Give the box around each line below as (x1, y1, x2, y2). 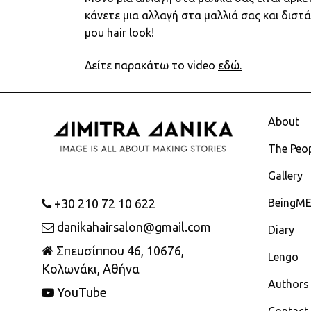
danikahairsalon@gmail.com (57, 219, 211, 234)
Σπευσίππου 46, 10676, (53, 243, 184, 258)
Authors (268, 277, 309, 290)
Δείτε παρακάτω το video (85, 58, 218, 72)
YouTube (54, 285, 107, 299)
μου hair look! (85, 26, 154, 39)
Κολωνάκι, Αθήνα (42, 261, 140, 276)
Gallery (268, 169, 303, 182)
